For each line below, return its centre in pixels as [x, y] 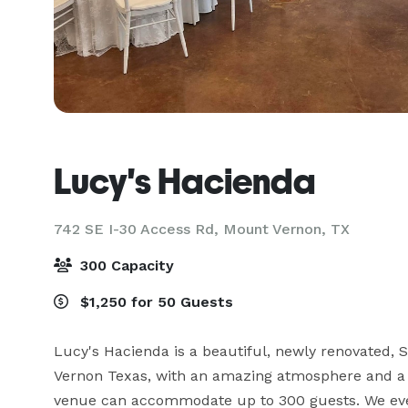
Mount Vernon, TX [286, 229]
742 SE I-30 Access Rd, [138, 229]
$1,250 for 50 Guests [154, 302]
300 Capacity [125, 265]
